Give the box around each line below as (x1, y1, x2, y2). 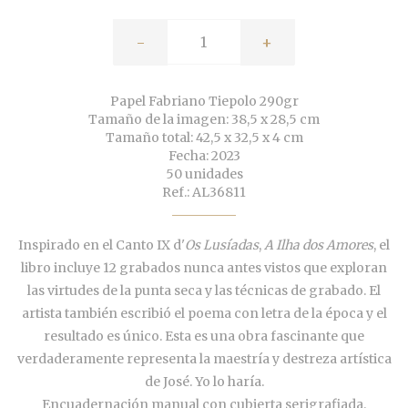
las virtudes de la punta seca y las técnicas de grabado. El (27, 282, 381, 300)
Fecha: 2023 (168, 148, 240, 165)
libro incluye (21, 260, 103, 277)
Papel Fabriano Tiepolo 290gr (109, 93, 299, 110)
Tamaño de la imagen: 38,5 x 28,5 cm (88, 111, 320, 128)
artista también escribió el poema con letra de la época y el (21, 305, 387, 322)
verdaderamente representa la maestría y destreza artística (16, 351, 392, 368)
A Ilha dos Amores (264, 237, 373, 254)
